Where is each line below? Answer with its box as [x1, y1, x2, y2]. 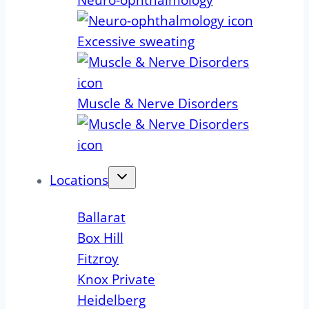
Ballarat [77, 208, 126, 227]
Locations [50, 171, 108, 190]
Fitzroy [77, 250, 119, 268]
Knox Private [77, 270, 155, 289]
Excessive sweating [77, 32, 195, 51]
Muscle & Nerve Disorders [77, 94, 238, 113]
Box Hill [77, 229, 123, 248]
